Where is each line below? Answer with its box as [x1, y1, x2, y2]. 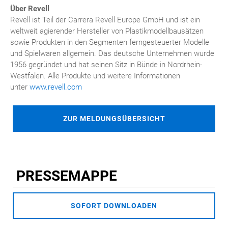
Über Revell [10, 4, 49, 13]
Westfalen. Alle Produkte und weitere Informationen [10, 71, 180, 80]
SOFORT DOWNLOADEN [71, 202, 157, 210]
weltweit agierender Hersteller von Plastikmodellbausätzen [10, 26, 204, 36]
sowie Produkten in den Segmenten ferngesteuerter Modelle [10, 38, 209, 47]
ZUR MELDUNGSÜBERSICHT [63, 115, 165, 123]
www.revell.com [30, 82, 82, 92]
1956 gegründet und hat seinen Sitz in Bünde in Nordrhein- [10, 60, 202, 69]
